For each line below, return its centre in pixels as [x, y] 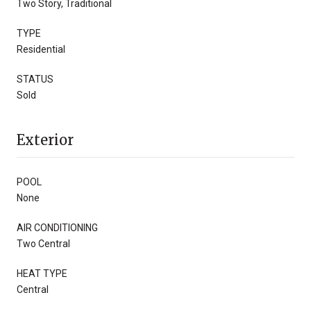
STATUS [35, 79]
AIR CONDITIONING [57, 227]
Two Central [43, 243]
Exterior [45, 140]
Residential [41, 49]
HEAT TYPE [42, 273]
